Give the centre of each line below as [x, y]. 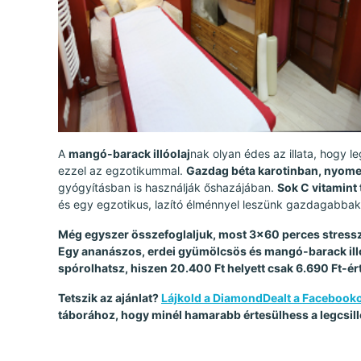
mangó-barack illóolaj [129, 154]
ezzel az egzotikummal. [122, 171]
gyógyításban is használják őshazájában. [168, 188]
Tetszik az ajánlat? [110, 298]
